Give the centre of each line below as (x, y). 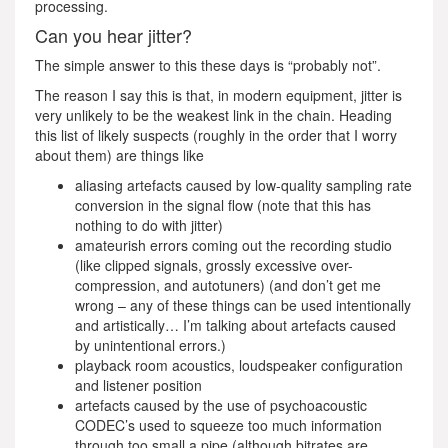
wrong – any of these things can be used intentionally (243, 305)
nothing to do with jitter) (149, 225)
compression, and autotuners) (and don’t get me (228, 285)
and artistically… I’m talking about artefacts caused (235, 325)
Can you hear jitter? (113, 35)
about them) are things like (121, 155)
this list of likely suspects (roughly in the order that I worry (216, 135)
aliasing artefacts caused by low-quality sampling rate (243, 185)
